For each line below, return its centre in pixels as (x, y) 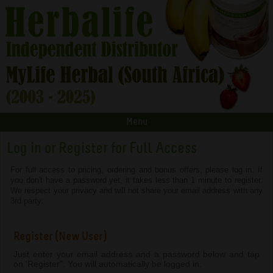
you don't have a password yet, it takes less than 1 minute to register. (136, 180)
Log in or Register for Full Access (102, 149)
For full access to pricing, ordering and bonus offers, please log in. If (136, 170)
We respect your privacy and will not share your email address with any (136, 191)
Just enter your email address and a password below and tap (136, 254)
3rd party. (27, 201)
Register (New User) (60, 237)
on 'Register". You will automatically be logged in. (108, 264)
